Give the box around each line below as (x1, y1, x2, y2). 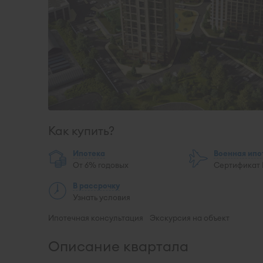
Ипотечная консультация (48, 213, 143, 222)
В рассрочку (73, 181, 120, 190)
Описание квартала (48, 237, 188, 255)
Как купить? (48, 123, 114, 138)
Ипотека (73, 149, 105, 158)
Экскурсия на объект (150, 213, 230, 222)
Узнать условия (73, 193, 130, 202)
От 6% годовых (73, 160, 129, 170)
